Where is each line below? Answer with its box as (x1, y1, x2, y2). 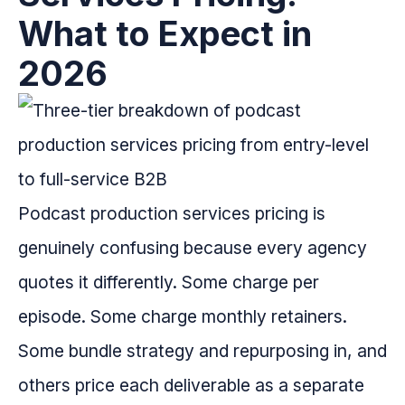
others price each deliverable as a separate (18, 374, 364, 397)
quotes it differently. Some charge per (18, 271, 319, 294)
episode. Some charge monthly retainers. (18, 306, 347, 328)
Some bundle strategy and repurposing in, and (18, 340, 387, 363)
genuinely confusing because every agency (18, 237, 367, 259)
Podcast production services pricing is (18, 202, 325, 225)
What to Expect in (18, 13, 312, 55)
